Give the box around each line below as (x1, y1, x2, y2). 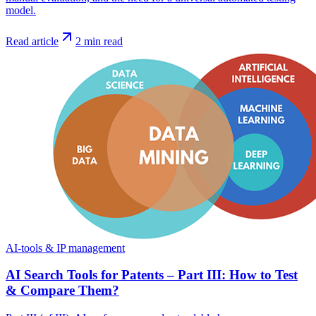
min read (81, 35, 123, 47)
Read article (6, 35, 59, 47)
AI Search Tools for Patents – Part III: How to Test (6, 267, 298, 283)
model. (6, 4, 36, 16)
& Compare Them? (6, 283, 119, 298)
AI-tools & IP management (6, 241, 125, 254)
